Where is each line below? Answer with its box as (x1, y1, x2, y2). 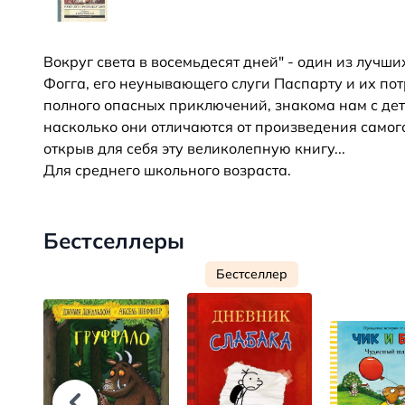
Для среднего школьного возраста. (43, 161, 291, 180)
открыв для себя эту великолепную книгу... (43, 139, 345, 158)
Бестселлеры (43, 227, 184, 255)
